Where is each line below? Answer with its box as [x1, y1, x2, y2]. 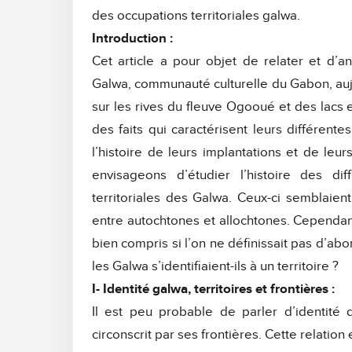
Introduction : [92, 31, 173, 47]
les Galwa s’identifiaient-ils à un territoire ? [92, 258, 339, 275]
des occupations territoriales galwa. [92, 8, 300, 24]
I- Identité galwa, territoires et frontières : [92, 281, 335, 298]
